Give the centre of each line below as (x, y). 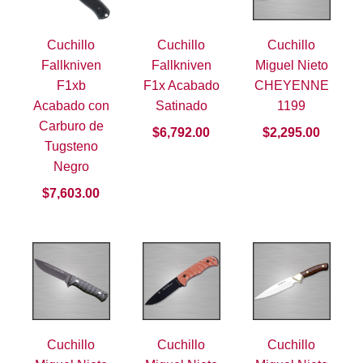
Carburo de (71, 126)
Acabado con (71, 106)
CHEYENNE (291, 86)
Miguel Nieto (291, 66)
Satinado (181, 106)
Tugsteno (71, 147)
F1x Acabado (181, 86)
